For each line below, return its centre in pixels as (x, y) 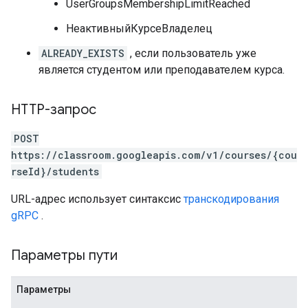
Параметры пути (66, 255)
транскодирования (231, 199)
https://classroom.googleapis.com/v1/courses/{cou (154, 155)
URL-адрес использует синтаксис (97, 199)
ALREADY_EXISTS (83, 53)
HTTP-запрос (54, 110)
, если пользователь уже (192, 53)
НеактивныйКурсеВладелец (139, 29)
